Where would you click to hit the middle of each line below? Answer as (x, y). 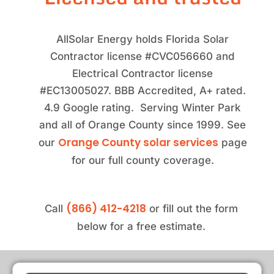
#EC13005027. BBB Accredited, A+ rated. (143, 90)
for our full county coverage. (143, 160)
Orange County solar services (138, 142)
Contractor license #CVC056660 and (143, 56)
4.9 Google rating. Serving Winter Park (143, 107)
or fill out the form (192, 209)
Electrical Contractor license (143, 73)
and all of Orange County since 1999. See (143, 124)
